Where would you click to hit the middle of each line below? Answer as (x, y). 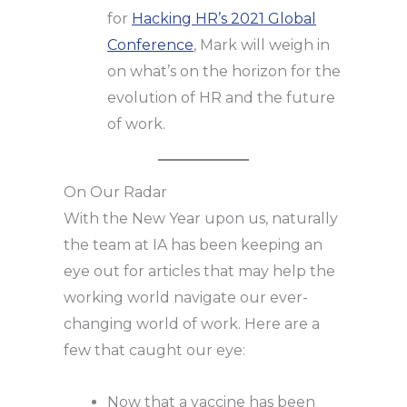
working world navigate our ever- (186, 298)
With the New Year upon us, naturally (201, 219)
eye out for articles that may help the (199, 272)
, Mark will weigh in (262, 45)
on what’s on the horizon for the (224, 72)
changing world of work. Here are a (192, 324)
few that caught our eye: (154, 351)
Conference (150, 45)
